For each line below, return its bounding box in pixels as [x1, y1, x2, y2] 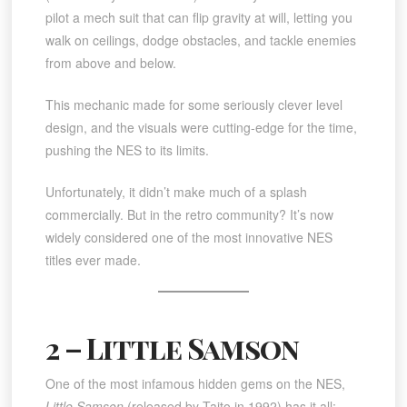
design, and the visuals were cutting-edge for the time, [45, 118, 357, 137]
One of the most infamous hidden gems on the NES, [45, 373, 345, 392]
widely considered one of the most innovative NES [45, 228, 333, 247]
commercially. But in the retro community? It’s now [45, 205, 333, 224]
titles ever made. [45, 251, 141, 270]
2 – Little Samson [45, 328, 299, 368]
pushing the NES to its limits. [45, 141, 209, 160]
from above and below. [45, 54, 176, 73]
